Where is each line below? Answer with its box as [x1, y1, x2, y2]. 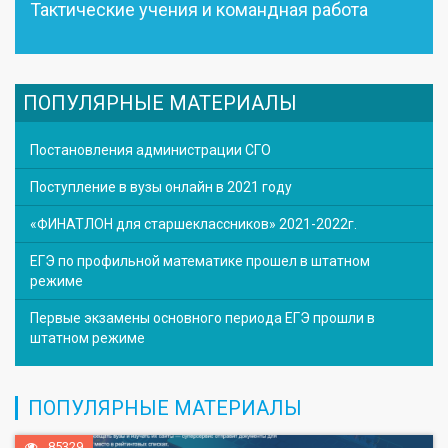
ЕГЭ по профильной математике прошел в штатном [30, 252, 370, 269]
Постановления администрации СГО [30, 141, 271, 158]
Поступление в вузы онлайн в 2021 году [30, 178, 292, 195]
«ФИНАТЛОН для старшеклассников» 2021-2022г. [30, 215, 357, 232]
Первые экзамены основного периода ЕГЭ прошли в [30, 309, 375, 326]
